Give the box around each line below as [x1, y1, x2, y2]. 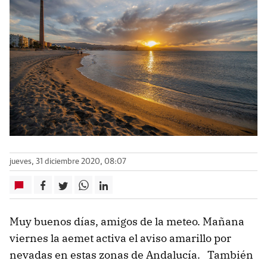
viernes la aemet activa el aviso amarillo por [10, 231, 231, 246]
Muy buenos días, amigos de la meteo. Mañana [10, 215, 244, 229]
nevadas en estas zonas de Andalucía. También [10, 248, 253, 262]
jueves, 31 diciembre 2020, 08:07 [10, 158, 126, 166]
